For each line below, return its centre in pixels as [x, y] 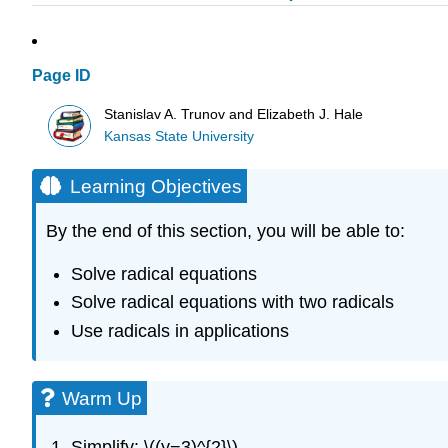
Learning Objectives [156, 186]
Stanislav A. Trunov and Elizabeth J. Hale [234, 114]
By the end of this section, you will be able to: [225, 231]
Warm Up [102, 398]
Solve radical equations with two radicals [232, 302]
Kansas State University [179, 136]
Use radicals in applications [179, 330]
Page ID [61, 76]
